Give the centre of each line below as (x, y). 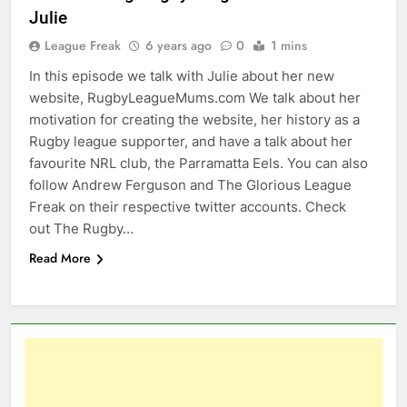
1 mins (289, 46)
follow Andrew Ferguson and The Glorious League (190, 185)
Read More (60, 258)
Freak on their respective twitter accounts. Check (188, 207)
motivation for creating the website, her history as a (194, 120)
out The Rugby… (81, 229)
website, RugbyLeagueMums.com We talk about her (195, 98)
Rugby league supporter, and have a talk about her (191, 142)
